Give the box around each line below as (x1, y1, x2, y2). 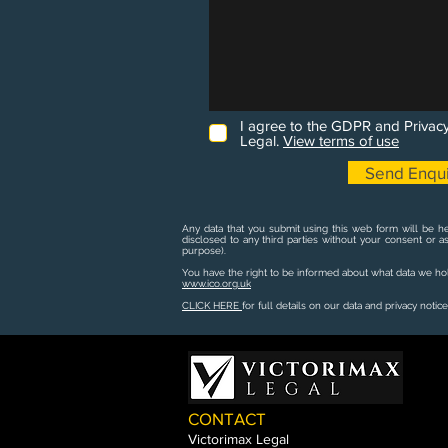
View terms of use (283, 132, 399, 149)
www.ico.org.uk (182, 278, 251, 289)
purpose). (182, 245, 226, 256)
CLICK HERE (182, 300, 242, 311)
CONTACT (188, 409, 266, 428)
